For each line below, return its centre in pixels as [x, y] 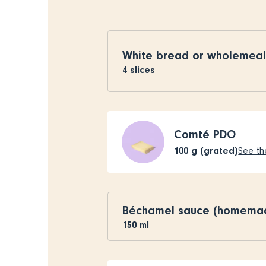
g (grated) [215, 151]
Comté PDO [205, 134]
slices [143, 70]
